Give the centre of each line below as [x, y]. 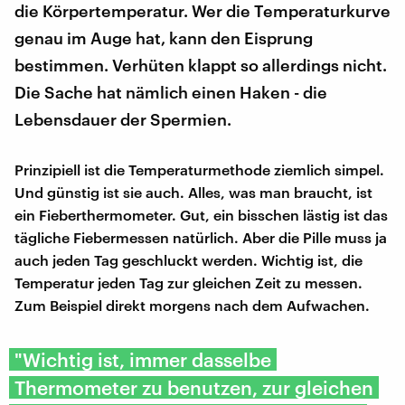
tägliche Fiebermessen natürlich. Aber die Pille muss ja [201, 237]
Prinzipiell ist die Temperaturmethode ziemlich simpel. [199, 169]
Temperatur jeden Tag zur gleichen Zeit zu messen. [188, 282]
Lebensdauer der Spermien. [123, 119]
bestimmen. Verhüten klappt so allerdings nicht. [201, 65]
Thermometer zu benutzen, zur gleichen [194, 387]
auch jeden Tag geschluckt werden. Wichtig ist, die [188, 259]
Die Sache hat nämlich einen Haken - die [171, 92]
